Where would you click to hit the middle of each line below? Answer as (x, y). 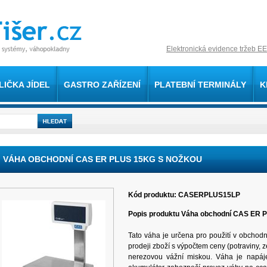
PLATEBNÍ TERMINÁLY (200, 85)
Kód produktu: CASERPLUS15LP (184, 195)
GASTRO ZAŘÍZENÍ (102, 85)
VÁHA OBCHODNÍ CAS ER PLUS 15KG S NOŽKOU (103, 159)
